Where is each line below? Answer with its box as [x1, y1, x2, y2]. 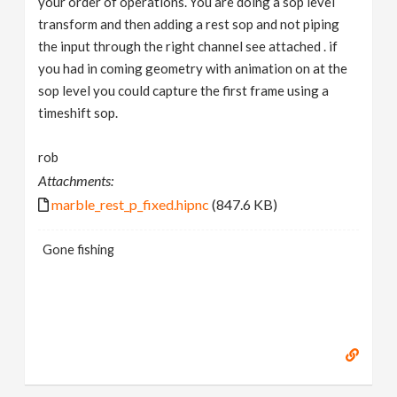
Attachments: [38, 171, 114, 189]
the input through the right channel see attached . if [38, 37, 339, 54]
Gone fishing [43, 241, 115, 257]
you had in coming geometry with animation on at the [38, 59, 348, 76]
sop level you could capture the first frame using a [38, 82, 330, 98]
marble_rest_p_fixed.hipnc [51, 195, 210, 213]
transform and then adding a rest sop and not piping [38, 15, 340, 32]
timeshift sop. [38, 104, 119, 121]
